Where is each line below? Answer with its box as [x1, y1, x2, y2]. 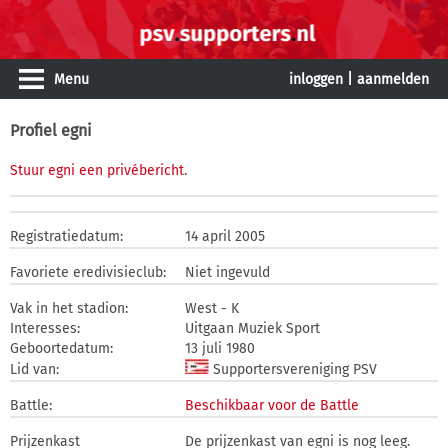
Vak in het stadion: [10, 300, 128, 317]
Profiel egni [10, 121, 92, 140]
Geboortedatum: [10, 340, 113, 357]
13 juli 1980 [185, 340, 255, 357]
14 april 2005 [185, 228, 265, 245]
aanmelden [357, 71, 429, 88]
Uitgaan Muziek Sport [185, 320, 320, 337]
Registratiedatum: [10, 228, 123, 245]
